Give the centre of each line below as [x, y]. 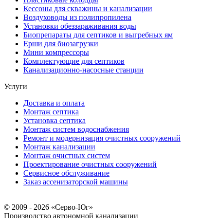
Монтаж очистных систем [67, 155]
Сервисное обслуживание [66, 173]
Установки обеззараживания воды [80, 26]
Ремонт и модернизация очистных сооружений [102, 138]
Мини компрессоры [56, 52]
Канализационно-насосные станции [83, 70]
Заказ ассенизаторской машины [76, 182]
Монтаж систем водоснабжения [76, 129]
